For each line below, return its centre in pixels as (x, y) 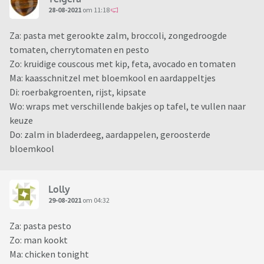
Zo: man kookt (39, 240)
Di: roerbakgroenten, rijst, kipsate (78, 92)
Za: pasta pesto (40, 226)
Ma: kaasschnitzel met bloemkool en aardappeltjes (113, 78)
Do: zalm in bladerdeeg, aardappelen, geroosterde (110, 135)
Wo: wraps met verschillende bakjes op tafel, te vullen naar (128, 106)
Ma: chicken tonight (49, 254)
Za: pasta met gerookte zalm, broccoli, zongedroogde (118, 36)
